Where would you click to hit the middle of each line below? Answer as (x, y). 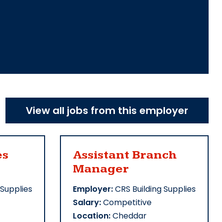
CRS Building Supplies (154, 189)
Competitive (126, 203)
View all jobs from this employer (107, 111)
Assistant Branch (125, 155)
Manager (101, 169)
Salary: (87, 203)
